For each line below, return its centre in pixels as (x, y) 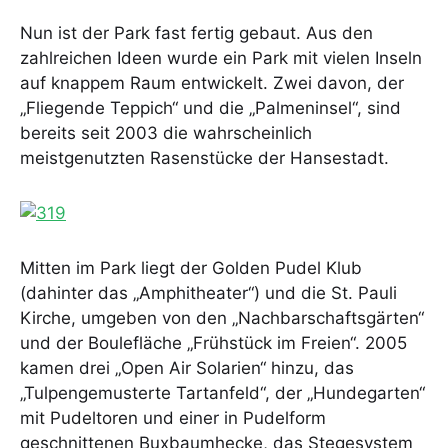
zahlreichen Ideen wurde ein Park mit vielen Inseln (221, 58)
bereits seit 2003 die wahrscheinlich (166, 133)
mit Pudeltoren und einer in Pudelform (173, 418)
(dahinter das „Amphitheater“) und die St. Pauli (208, 293)
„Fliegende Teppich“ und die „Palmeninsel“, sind (210, 108)
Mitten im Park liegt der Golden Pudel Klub (191, 268)
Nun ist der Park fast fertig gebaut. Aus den (196, 33)
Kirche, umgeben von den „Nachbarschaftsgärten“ (222, 318)
